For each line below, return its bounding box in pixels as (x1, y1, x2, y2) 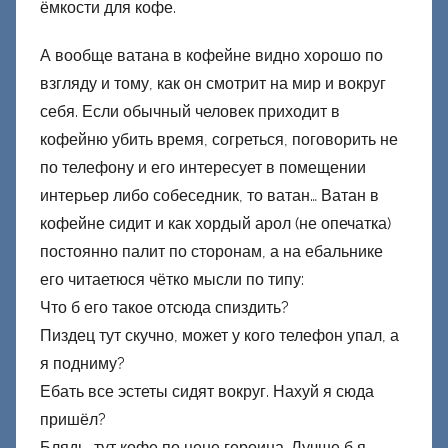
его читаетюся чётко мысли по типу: (40, 270, 304, 290)
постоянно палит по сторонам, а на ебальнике (40, 242, 383, 262)
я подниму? (40, 354, 125, 374)
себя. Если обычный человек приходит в (40, 102, 340, 122)
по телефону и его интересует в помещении (40, 158, 366, 178)
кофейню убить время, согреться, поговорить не (40, 130, 398, 150)
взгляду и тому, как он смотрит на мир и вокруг (40, 74, 386, 94)
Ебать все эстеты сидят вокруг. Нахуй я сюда (40, 382, 374, 402)
